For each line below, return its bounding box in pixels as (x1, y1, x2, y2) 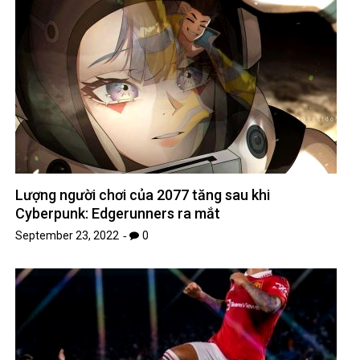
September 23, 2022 (15, 229, 120, 243)
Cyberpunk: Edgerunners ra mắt (15, 205, 221, 223)
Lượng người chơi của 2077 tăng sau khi (15, 186, 271, 204)
